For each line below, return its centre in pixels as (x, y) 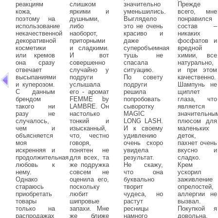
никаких (189, 34)
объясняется (34, 136)
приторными (87, 41)
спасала (136, 63)
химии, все (197, 55)
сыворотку (139, 107)
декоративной (36, 41)
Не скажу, (143, 165)
